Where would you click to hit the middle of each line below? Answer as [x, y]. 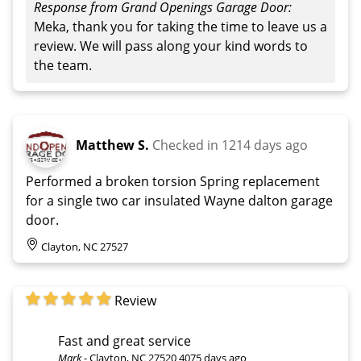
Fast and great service [124, 340]
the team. [63, 65]
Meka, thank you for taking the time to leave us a [180, 26]
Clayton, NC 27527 [85, 246]
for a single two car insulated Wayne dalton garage [179, 200]
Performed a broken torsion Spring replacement [173, 181]
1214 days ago [265, 145]
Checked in [187, 145]
